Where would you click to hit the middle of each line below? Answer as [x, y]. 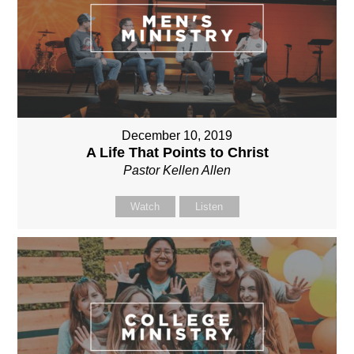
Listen [209, 207]
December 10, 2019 [177, 136]
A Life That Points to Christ [177, 153]
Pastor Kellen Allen [177, 171]
